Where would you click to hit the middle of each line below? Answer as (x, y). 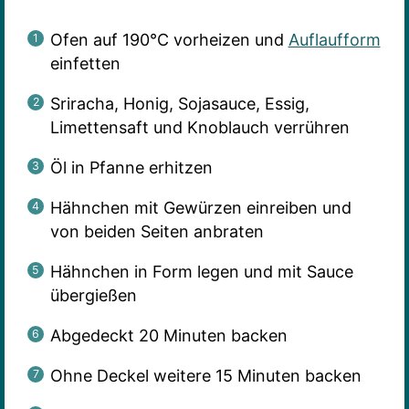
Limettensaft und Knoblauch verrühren (199, 127)
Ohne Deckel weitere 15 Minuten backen (205, 375)
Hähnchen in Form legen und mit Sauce (201, 271)
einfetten (85, 63)
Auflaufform (334, 39)
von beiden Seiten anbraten (157, 231)
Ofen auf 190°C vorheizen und (169, 39)
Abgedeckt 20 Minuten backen (168, 335)
